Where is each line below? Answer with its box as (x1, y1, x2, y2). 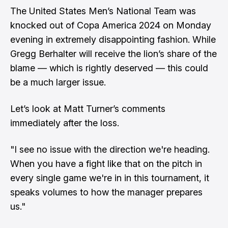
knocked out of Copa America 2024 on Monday (10, 20, 211, 31)
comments (119, 103, 165, 114)
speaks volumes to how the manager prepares (10, 187, 203, 197)
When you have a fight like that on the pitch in (10, 158, 202, 169)
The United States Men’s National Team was (10, 6, 196, 16)
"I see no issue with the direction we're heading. (10, 144, 210, 155)
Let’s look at (10, 103, 64, 114)
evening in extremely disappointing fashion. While (10, 34, 216, 45)
